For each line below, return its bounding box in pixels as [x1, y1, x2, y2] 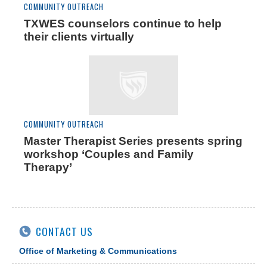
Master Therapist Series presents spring [24, 135, 243, 148]
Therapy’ [24, 161, 72, 174]
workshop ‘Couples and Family [24, 148, 194, 161]
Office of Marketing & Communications [19, 246, 177, 256]
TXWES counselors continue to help [24, 17, 222, 30]
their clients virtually [24, 30, 134, 44]
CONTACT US [36, 223, 93, 240]
